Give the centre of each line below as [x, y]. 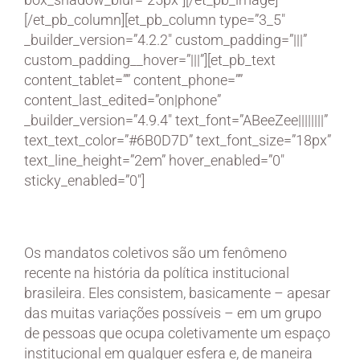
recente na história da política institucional [157, 272]
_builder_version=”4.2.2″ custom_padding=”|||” [166, 39]
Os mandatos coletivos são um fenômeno [155, 252]
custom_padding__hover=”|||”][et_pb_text [150, 59]
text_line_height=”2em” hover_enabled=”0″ [154, 160]
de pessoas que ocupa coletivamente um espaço [177, 333]
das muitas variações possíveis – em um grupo [173, 313]
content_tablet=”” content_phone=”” [133, 80]
